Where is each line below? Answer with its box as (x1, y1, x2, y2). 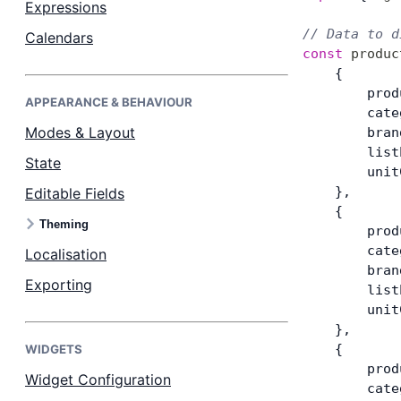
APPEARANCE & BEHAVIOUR (25, 95, 192, 109)
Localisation (25, 245, 107, 263)
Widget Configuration (25, 371, 171, 388)
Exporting (25, 276, 92, 294)
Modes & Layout (25, 124, 135, 141)
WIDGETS (25, 342, 82, 356)
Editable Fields (25, 184, 124, 202)
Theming (39, 217, 89, 231)
